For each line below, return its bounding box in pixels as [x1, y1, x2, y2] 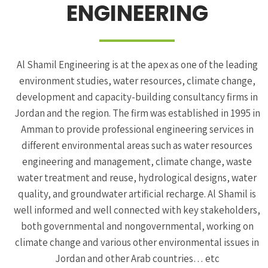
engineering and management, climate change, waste [22, 154, 252, 168]
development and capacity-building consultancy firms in [16, 90, 258, 103]
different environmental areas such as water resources [22, 138, 252, 152]
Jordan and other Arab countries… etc [54, 251, 220, 265]
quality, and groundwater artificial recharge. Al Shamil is [18, 187, 256, 200]
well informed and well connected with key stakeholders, [14, 203, 260, 217]
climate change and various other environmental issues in [15, 235, 259, 249]
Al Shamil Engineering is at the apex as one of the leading [16, 57, 258, 71]
